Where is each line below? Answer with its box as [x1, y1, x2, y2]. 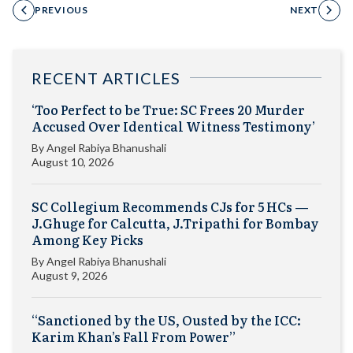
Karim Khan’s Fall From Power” [32, 326, 236, 346]
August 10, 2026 [32, 154, 113, 169]
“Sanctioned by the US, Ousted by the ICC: [32, 310, 301, 329]
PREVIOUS [35, 3, 88, 16]
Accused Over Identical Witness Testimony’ [32, 116, 315, 136]
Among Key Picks [32, 229, 143, 249]
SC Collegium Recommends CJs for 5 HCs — [32, 196, 309, 216]
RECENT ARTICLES [32, 68, 180, 87]
